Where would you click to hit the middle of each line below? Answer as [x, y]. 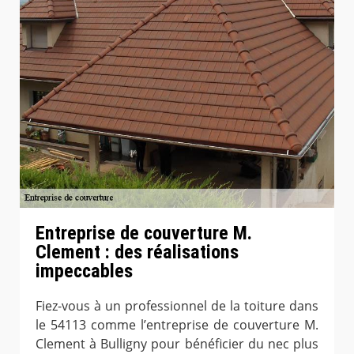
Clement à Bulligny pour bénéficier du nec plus [177, 343]
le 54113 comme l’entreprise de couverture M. [177, 324]
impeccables [84, 271]
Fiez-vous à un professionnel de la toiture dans [177, 305]
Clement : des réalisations [137, 252]
